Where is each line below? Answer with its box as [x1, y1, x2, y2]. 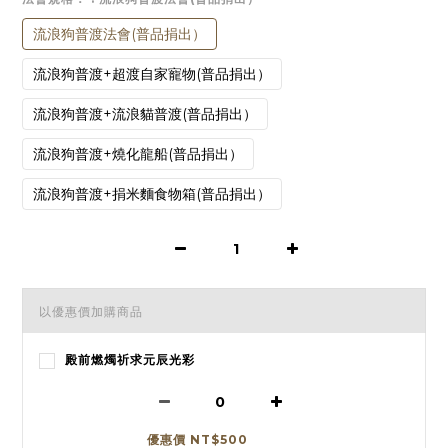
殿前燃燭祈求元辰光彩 [65, 352, 195, 368]
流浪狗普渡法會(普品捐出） [33, 25, 206, 44]
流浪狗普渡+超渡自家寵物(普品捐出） [33, 65, 271, 84]
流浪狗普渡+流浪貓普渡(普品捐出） [33, 105, 257, 124]
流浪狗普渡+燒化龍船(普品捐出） [33, 145, 243, 164]
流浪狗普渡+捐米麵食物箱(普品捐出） [33, 185, 271, 204]
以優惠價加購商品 [39, 304, 143, 320]
